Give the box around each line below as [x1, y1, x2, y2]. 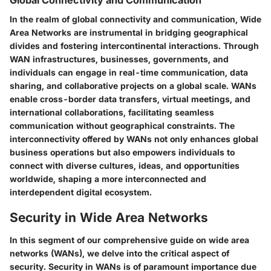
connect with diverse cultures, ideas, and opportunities [10, 160, 240, 171]
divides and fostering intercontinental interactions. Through [10, 40, 259, 51]
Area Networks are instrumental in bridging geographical [10, 27, 248, 38]
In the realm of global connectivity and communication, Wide [10, 13, 261, 24]
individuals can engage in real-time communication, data [10, 67, 248, 77]
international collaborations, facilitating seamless [10, 106, 214, 117]
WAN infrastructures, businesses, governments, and [10, 53, 229, 64]
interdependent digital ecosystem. [10, 186, 152, 197]
